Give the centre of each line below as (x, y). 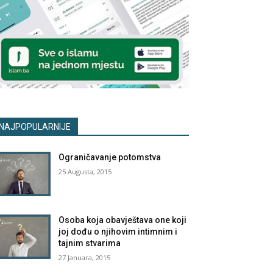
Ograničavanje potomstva (110, 157)
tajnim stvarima (90, 243)
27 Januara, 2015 (85, 257)
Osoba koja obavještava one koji (123, 220)
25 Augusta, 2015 (85, 171)
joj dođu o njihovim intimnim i (118, 231)
